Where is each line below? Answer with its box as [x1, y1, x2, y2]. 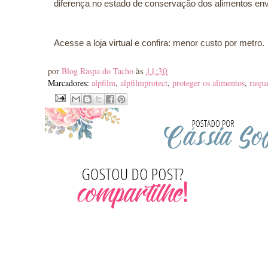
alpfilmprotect [120, 77, 167, 89]
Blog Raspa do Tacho [62, 65, 136, 77]
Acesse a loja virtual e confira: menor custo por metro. [54, 38, 264, 48]
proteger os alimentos [172, 77, 245, 89]
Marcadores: [48, 77, 92, 89]
